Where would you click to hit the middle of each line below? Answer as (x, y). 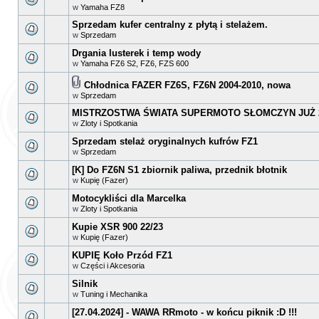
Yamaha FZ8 (103, 7)
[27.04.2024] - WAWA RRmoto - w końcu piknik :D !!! (184, 312)
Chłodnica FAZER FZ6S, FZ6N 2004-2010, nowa (187, 85)
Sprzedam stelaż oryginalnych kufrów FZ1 (165, 141)
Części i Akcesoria (113, 266)
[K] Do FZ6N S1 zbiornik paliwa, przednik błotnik (179, 170)
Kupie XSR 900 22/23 (117, 227)
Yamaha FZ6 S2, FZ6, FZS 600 (135, 63)
